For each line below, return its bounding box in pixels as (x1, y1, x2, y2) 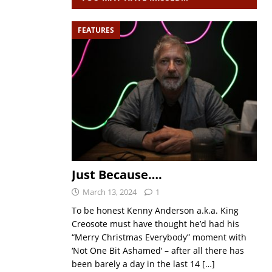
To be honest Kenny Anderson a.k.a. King (71, 204, 239, 216)
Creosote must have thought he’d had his (71, 217, 239, 229)
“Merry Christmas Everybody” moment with (71, 231, 246, 243)
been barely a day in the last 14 (71, 257, 202, 270)
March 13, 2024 (82, 186, 137, 197)
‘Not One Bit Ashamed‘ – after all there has (71, 244, 244, 256)
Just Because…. (71, 166, 162, 183)
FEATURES (77, 25, 114, 35)
